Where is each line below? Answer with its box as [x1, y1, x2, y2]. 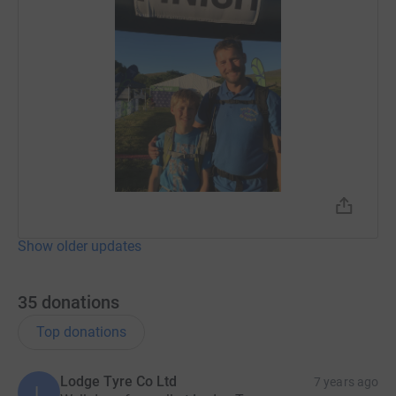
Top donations [36, 323, 126, 340]
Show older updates [18, 237, 141, 255]
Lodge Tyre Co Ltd [60, 372, 178, 390]
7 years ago [314, 374, 378, 389]
